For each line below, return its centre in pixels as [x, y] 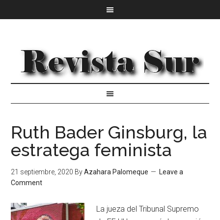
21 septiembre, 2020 [42, 172]
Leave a [171, 172]
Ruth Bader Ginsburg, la [109, 132]
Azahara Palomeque [116, 172]
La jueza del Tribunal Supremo [148, 209]
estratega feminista [92, 150]
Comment [27, 183]
